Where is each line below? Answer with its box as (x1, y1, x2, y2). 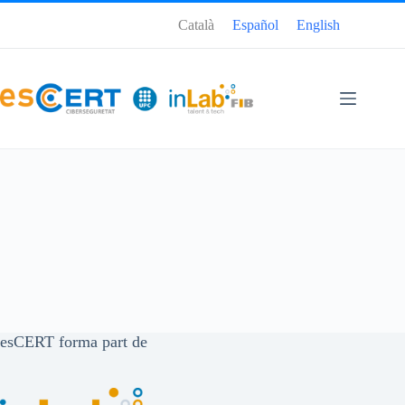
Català (178, 17, 215, 33)
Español (232, 17, 279, 33)
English (297, 17, 341, 33)
